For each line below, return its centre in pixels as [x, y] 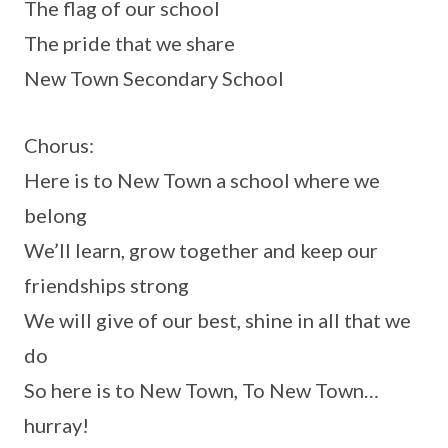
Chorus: [59, 145]
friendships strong [106, 285]
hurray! [56, 425]
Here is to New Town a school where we [202, 180]
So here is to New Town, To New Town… [201, 390]
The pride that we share [129, 43]
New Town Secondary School [154, 78]
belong [55, 215]
